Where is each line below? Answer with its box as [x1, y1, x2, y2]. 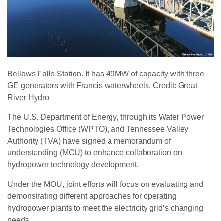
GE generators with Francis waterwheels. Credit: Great [7, 81, 197, 90]
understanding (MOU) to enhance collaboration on [7, 148, 182, 157]
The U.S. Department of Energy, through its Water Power [7, 113, 204, 122]
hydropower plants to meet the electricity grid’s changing [7, 204, 203, 213]
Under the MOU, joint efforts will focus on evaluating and [7, 180, 203, 189]
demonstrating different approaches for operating [7, 192, 177, 201]
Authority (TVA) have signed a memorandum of [7, 137, 171, 146]
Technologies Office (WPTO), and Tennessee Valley [7, 125, 188, 134]
